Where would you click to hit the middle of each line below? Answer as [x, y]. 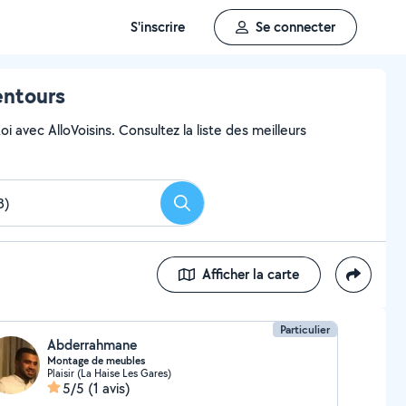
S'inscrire [158, 27]
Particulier [305, 329]
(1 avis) [109, 388]
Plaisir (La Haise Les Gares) [109, 373]
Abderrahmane [92, 345]
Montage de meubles [96, 361]
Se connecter [295, 27]
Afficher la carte [251, 274]
